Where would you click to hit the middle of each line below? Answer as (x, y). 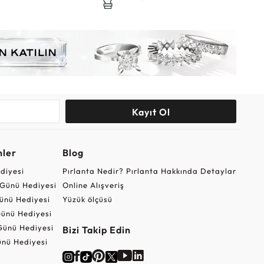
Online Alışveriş (93, 185)
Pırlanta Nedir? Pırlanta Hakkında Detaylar (149, 171)
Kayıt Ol (151, 112)
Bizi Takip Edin (96, 230)
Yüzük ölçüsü (87, 199)
